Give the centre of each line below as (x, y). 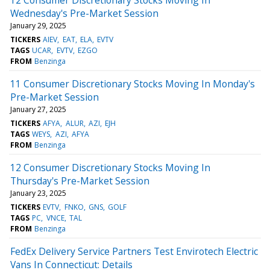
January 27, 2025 (38, 109)
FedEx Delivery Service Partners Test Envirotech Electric (134, 251)
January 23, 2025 (38, 193)
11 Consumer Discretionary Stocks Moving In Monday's (133, 83)
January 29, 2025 (38, 25)
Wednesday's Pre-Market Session (84, 13)
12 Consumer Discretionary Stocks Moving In (110, 167)
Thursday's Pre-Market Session (80, 181)
